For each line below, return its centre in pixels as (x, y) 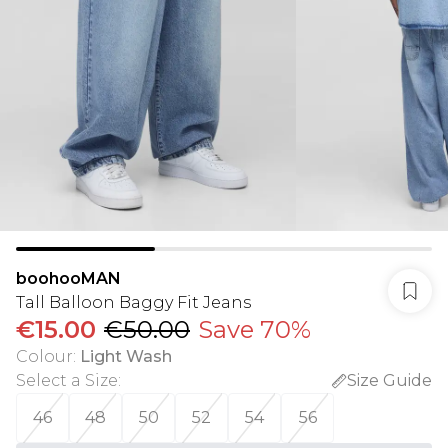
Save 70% (254, 329)
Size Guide (389, 380)
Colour (44, 356)
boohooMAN (68, 278)
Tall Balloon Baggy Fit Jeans (133, 302)
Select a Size (67, 380)
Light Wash (126, 356)
